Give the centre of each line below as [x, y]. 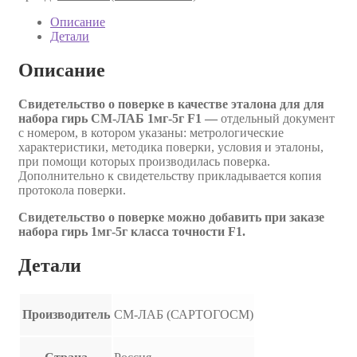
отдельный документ [276, 118]
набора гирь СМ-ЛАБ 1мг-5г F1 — [118, 118]
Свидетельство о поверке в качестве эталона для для [171, 104]
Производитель [66, 314]
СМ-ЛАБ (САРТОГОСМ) [184, 314]
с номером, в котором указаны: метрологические [151, 132]
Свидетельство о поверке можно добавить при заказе [171, 217]
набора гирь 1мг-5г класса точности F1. [132, 231]
